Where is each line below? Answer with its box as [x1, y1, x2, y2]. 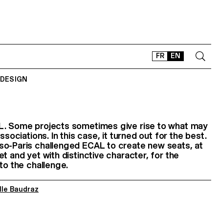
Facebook [151, 150, 192, 160]
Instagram [135, 150, 176, 160]
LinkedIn [167, 150, 201, 160]
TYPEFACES [125, 117, 166, 125]
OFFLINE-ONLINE [125, 131, 185, 139]
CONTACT [125, 90, 160, 98]
